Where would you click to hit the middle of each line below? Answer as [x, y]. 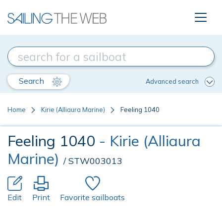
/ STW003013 [93, 161]
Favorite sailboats [92, 197]
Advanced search [172, 81]
